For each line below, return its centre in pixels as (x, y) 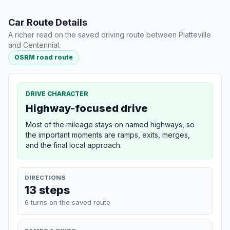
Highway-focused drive (87, 108)
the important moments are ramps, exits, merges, (108, 135)
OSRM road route (44, 57)
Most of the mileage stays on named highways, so (110, 124)
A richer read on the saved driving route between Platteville (110, 35)
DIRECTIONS (45, 177)
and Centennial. (34, 45)
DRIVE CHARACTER (57, 93)
